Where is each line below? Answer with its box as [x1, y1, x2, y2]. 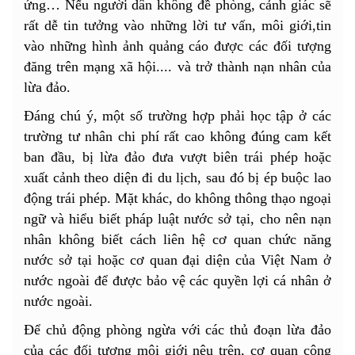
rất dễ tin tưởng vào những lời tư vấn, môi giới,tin [24, 17, 331, 34]
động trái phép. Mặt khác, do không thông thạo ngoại [24, 190, 331, 207]
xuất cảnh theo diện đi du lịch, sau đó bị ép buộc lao [24, 170, 331, 186]
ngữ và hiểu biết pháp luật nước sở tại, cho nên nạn [24, 211, 331, 227]
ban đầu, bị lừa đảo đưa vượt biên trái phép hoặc [24, 149, 331, 166]
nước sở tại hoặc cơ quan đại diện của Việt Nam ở [24, 252, 331, 269]
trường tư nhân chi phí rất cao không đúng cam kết [24, 128, 331, 145]
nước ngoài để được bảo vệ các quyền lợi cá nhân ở [24, 273, 331, 289]
